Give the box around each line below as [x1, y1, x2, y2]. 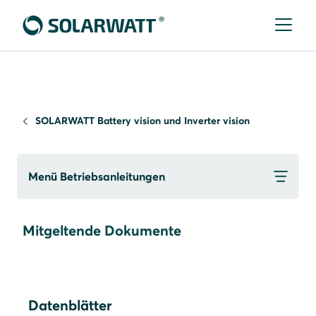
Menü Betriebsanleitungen [28, 169, 165, 183]
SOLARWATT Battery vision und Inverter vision [35, 114, 250, 127]
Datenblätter [28, 296, 111, 314]
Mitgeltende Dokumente [23, 221, 181, 239]
